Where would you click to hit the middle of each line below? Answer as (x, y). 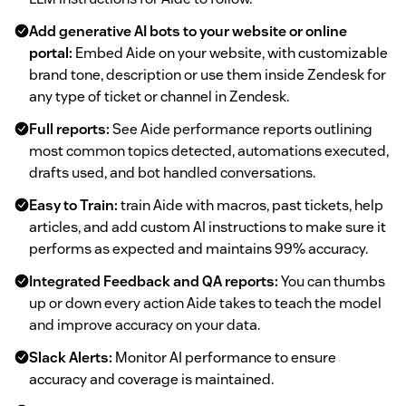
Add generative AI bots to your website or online (188, 31)
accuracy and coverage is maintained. (151, 379)
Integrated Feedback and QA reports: (154, 281)
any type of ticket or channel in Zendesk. (159, 96)
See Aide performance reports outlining (241, 129)
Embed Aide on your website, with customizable (230, 53)
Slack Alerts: (71, 357)
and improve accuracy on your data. (145, 324)
